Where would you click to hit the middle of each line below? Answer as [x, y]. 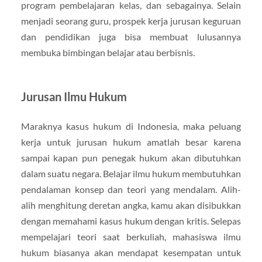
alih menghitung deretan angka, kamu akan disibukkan [131, 205]
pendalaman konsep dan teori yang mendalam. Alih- [131, 189]
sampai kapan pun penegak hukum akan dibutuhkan [131, 158]
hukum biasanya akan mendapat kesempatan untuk [131, 253]
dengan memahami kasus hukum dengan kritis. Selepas [131, 221]
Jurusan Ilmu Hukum [74, 97]
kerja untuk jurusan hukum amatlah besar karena [131, 142]
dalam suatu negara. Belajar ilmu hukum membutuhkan [131, 174]
